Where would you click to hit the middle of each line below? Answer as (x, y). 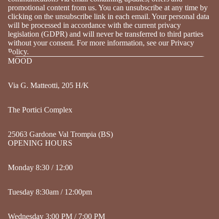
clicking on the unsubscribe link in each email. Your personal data (109, 17)
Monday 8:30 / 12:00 (40, 168)
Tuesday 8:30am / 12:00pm (50, 192)
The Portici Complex (40, 110)
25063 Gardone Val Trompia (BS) (60, 134)
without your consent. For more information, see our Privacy (101, 43)
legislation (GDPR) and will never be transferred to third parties (106, 34)
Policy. (18, 52)
